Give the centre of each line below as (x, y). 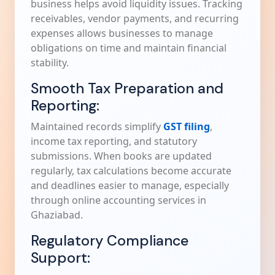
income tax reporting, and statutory (114, 141)
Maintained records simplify (97, 126)
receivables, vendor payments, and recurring (135, 18)
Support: (60, 258)
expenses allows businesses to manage (122, 33)
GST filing (187, 126)
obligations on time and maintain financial (129, 48)
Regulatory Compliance (110, 241)
